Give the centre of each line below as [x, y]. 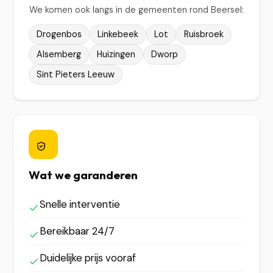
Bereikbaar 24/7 [77, 231]
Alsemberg [59, 54]
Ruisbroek [204, 34]
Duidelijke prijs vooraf [88, 258]
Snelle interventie [80, 204]
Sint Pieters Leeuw [76, 74]
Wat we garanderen [83, 175]
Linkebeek [118, 34]
